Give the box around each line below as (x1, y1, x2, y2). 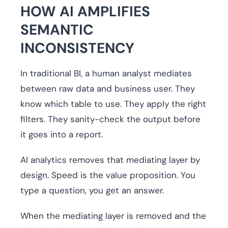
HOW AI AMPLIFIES (20, 2, 150, 21)
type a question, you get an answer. (20, 185, 164, 196)
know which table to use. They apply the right (20, 98, 206, 110)
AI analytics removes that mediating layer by (20, 154, 200, 166)
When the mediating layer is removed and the (20, 210, 206, 222)
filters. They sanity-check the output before (20, 113, 201, 125)
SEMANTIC (20, 20, 94, 40)
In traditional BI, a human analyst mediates (20, 68, 192, 79)
